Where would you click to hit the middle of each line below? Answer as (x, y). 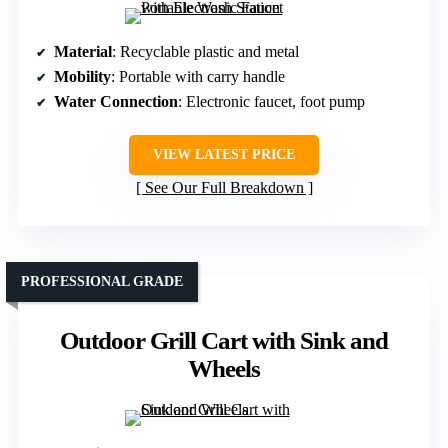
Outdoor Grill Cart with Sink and (224, 340)
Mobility (82, 76)
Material (83, 51)
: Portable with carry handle (198, 76)
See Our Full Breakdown (224, 187)
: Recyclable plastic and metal (205, 51)
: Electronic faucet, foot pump (271, 101)
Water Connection (116, 101)
